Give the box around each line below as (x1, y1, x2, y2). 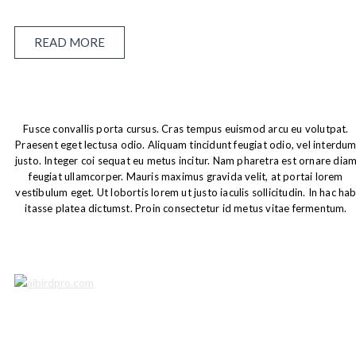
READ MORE (34, 35, 105, 49)
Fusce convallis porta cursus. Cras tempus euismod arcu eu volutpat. (23, 122, 349, 135)
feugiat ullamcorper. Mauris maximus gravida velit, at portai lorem (29, 170, 343, 183)
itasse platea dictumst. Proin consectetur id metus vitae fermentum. (25, 202, 347, 215)
